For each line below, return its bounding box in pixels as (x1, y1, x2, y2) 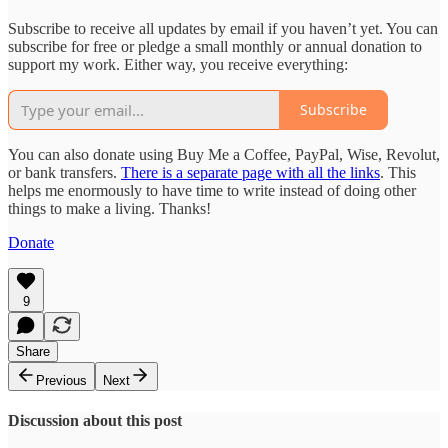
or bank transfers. (8, 163, 121, 181)
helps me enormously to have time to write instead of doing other (8, 181, 416, 199)
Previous (36, 372, 87, 388)
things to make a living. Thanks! (8, 199, 211, 217)
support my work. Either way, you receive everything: (8, 55, 348, 73)
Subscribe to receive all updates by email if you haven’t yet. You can (8, 19, 438, 37)
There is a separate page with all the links (121, 163, 380, 181)
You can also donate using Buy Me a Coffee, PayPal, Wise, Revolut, (8, 145, 440, 163)
